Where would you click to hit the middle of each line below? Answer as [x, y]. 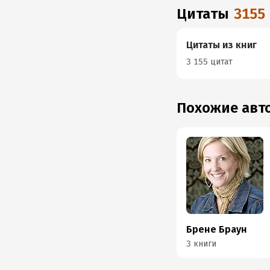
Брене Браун [217, 229]
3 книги [202, 244]
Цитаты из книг [222, 45]
